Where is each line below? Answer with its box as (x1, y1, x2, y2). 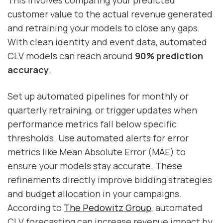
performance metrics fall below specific (7, 118, 177, 130)
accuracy (7, 64, 49, 76)
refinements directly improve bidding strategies (7, 174, 212, 186)
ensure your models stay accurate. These (7, 160, 182, 172)
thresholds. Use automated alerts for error (7, 132, 189, 144)
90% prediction (135, 50, 203, 62)
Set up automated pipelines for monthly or (7, 90, 189, 103)
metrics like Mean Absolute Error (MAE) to (7, 146, 186, 158)
